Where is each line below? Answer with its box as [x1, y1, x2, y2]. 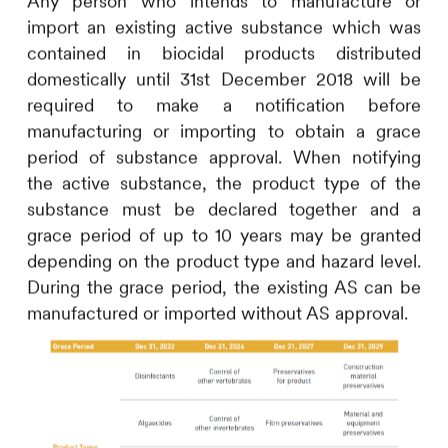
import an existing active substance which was [26, 15, 422, 39]
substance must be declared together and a [26, 197, 422, 221]
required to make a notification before [26, 93, 422, 117]
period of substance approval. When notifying [26, 145, 422, 169]
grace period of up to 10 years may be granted [26, 223, 422, 247]
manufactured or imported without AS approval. [26, 301, 408, 325]
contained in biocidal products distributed [26, 41, 422, 65]
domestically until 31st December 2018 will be [26, 67, 422, 91]
